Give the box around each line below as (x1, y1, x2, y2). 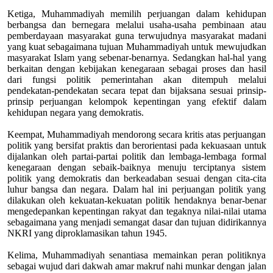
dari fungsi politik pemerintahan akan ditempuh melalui (7, 74, 266, 85)
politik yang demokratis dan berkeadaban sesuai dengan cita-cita (7, 172, 266, 183)
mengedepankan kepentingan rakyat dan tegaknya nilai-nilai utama (7, 205, 266, 216)
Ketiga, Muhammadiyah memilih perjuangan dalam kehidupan (7, 8, 266, 19)
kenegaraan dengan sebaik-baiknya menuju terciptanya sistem (7, 161, 266, 172)
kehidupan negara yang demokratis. (7, 107, 144, 118)
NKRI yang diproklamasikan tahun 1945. (7, 227, 167, 238)
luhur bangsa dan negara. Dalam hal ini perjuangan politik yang (7, 183, 266, 194)
